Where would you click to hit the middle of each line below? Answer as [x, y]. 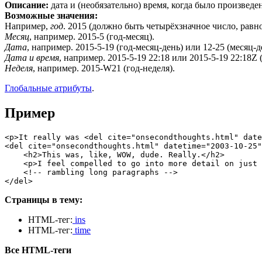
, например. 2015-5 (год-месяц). [92, 36]
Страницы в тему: [44, 199]
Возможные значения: [51, 15]
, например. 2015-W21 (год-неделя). [104, 68]
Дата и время [32, 57]
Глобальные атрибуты [48, 88]
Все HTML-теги [38, 250]
